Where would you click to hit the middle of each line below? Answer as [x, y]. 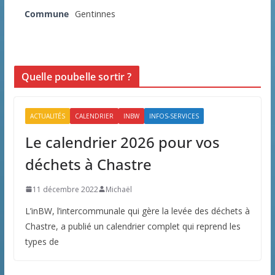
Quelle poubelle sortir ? [76, 76]
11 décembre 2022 [65, 189]
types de [42, 241]
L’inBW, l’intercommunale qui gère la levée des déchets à [137, 211]
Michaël [118, 189]
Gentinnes [95, 14]
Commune [46, 14]
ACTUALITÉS [47, 116]
